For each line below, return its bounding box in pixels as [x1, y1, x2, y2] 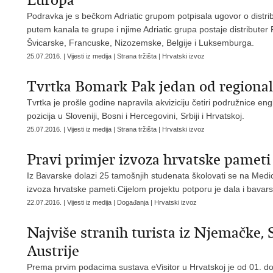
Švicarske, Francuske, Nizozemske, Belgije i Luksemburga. [27, 38, 254, 48]
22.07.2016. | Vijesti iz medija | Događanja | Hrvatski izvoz [27, 199, 197, 206]
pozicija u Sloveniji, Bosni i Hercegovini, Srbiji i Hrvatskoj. [27, 111, 244, 121]
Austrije [27, 242, 79, 260]
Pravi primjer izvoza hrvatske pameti [27, 151, 271, 169]
